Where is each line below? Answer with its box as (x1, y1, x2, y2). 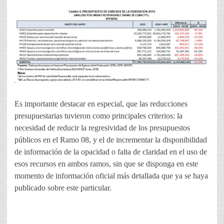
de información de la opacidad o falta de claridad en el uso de (14, 147, 207, 156)
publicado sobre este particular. (14, 183, 111, 192)
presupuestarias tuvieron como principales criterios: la (14, 111, 182, 120)
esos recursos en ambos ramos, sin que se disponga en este (14, 159, 198, 168)
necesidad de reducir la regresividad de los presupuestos (14, 123, 190, 132)
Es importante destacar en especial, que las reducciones (14, 99, 187, 108)
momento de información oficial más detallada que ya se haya (14, 171, 208, 180)
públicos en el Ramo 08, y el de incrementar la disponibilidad (14, 135, 207, 144)
